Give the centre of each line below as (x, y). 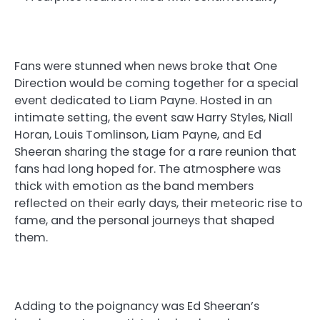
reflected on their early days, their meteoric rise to (159, 203)
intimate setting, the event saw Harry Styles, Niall (154, 117)
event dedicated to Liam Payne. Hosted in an (143, 100)
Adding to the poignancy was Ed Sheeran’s (137, 306)
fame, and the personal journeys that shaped (144, 220)
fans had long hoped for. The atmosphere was (147, 169)
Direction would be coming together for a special (156, 83)
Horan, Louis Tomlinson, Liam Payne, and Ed (138, 134)
